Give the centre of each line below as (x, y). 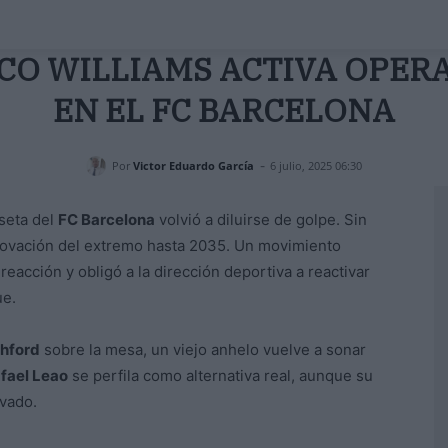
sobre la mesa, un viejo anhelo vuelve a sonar (203, 350)
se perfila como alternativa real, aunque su (220, 376)
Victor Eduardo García (193, 165)
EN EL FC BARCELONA (224, 110)
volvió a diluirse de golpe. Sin (261, 220)
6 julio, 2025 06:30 (316, 166)
